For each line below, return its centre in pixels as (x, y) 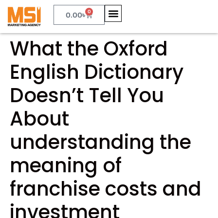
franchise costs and (106, 189)
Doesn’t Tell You (87, 96)
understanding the (100, 142)
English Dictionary (97, 72)
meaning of (66, 166)
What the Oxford (89, 49)
